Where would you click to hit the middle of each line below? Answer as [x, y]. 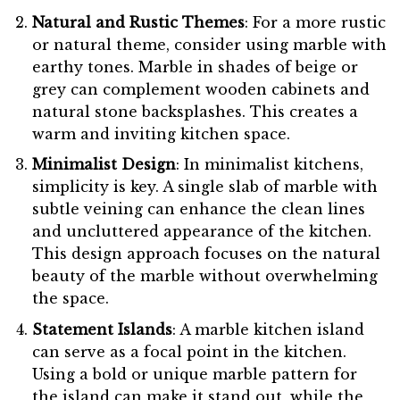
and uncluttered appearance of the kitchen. [201, 232]
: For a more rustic [315, 22]
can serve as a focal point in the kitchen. [189, 351]
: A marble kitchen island [268, 329]
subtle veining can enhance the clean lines [198, 209]
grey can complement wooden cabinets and [200, 89]
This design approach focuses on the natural [206, 254]
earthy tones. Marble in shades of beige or [195, 67]
